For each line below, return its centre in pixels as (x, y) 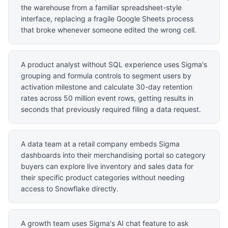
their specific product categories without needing (103, 177)
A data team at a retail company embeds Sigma (100, 144)
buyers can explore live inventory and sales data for (107, 166)
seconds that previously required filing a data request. (111, 109)
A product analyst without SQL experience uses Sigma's (114, 64)
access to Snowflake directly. (70, 188)
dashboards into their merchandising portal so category (113, 155)
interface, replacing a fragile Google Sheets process (107, 18)
